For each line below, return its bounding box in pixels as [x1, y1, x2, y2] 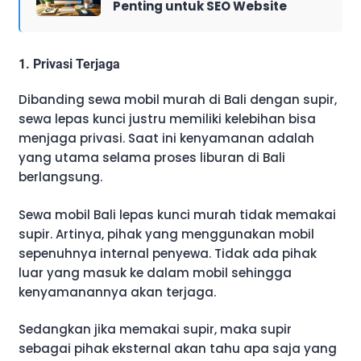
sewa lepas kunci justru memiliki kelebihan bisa [19, 110, 316, 128]
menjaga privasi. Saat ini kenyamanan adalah [19, 130, 314, 147]
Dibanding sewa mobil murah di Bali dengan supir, [19, 91, 337, 109]
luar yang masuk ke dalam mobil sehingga [19, 263, 292, 281]
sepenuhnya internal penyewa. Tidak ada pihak [19, 244, 317, 262]
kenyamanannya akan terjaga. [19, 283, 216, 301]
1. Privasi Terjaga [19, 56, 120, 73]
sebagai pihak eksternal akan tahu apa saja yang [19, 340, 337, 358]
